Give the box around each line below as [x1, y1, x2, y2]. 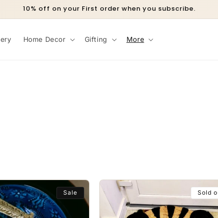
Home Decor [23, 35, 66, 43]
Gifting [84, 35, 108, 43]
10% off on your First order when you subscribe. [22, 4, 196, 13]
